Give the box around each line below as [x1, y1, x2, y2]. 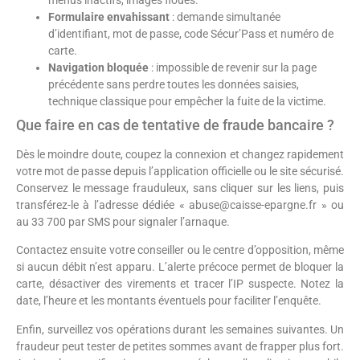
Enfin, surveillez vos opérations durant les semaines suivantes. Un [16, 322, 344, 336]
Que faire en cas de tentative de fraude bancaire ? [16, 116, 334, 133]
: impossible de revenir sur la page [149, 60, 317, 74]
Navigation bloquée [48, 60, 149, 74]
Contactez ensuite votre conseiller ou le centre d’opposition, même [16, 243, 344, 257]
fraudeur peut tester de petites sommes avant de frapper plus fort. [16, 339, 344, 353]
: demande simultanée [170, 10, 280, 23]
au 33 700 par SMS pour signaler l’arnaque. [16, 215, 230, 228]
